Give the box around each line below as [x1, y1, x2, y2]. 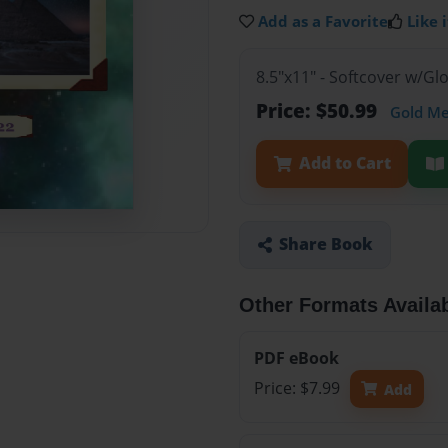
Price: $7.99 [253, 377, 344, 400]
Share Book [278, 233, 373, 256]
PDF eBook [253, 347, 339, 370]
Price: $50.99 [256, 97, 382, 125]
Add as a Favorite [258, 11, 388, 32]
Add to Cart [298, 152, 391, 175]
